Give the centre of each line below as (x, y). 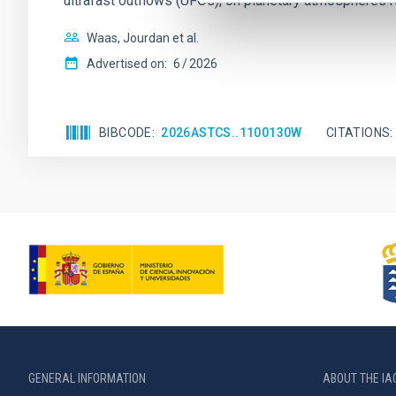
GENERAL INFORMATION (87, 378)
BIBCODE (126, 132)
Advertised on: (127, 64)
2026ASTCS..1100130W (232, 132)
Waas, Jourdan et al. (143, 38)
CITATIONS (358, 132)
